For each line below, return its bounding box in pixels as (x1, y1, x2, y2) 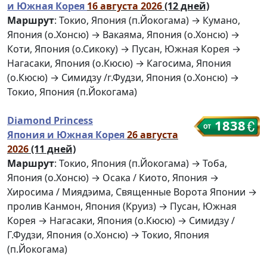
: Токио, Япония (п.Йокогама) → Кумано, (54, 14, 240, 27)
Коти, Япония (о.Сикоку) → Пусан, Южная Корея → (7, 42, 241, 56)
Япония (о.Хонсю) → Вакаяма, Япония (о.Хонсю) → (7, 28, 240, 42)
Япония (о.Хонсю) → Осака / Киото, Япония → (7, 171, 219, 185)
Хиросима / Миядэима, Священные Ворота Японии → (7, 185, 257, 199)
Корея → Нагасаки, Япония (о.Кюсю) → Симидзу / (7, 214, 235, 228)
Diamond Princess (7, 114, 93, 128)
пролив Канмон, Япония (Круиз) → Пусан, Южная (7, 200, 237, 213)
